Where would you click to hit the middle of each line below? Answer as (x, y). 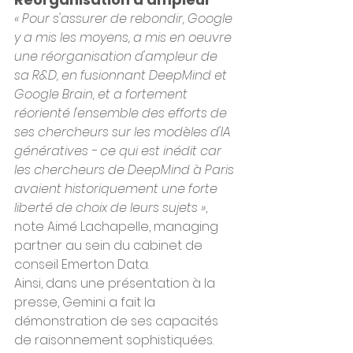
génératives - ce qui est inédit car (119, 151)
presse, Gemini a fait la (86, 302)
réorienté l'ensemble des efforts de (122, 113)
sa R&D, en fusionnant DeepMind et (122, 75)
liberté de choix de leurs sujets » (110, 208)
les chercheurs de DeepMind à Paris (126, 170)
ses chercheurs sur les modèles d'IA (124, 132)
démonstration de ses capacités (118, 321)
